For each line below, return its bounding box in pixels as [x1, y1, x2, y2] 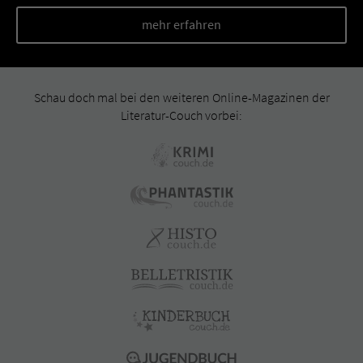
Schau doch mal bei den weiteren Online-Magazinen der [33, 89, 330, 105]
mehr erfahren [142, 16, 221, 32]
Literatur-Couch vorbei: [121, 107, 242, 123]
